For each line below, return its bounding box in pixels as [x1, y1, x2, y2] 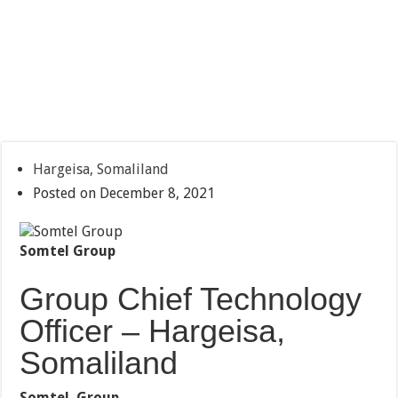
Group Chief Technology [20, 281, 362, 318]
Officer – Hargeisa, [20, 313, 286, 350]
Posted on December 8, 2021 [33, 185, 216, 203]
